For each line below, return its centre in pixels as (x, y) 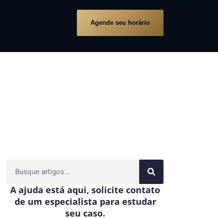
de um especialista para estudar (85, 201)
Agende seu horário (120, 23)
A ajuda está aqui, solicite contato (85, 190)
